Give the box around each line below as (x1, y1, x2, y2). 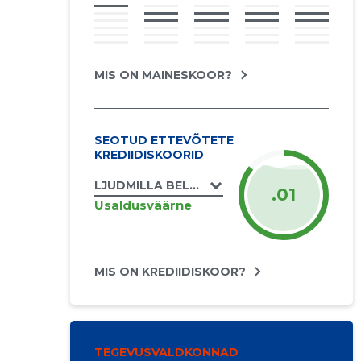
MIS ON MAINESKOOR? (93, 68, 232, 82)
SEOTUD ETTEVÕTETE (93, 133, 234, 147)
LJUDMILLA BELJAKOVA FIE (93, 178, 259, 193)
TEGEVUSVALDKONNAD (93, 345, 239, 359)
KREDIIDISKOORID (93, 147, 204, 162)
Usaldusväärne (93, 197, 192, 213)
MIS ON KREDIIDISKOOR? (93, 264, 246, 279)
